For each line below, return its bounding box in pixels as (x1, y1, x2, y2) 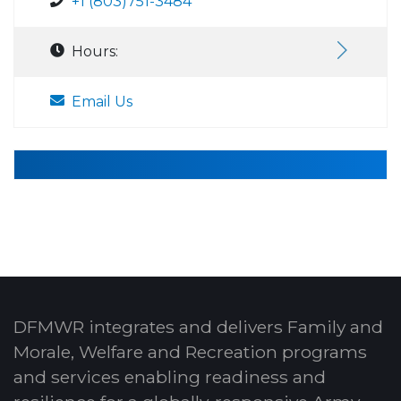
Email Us (72, 93, 132, 111)
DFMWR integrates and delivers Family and (13, 316, 383, 338)
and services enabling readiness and (13, 366, 326, 388)
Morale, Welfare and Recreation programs (13, 341, 367, 363)
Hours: (72, 43, 118, 61)
